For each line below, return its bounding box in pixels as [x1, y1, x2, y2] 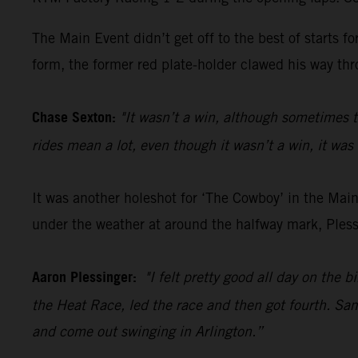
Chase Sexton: [32, 104, 116, 132]
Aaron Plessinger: [32, 264, 145, 292]
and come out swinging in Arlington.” [32, 322, 263, 340]
